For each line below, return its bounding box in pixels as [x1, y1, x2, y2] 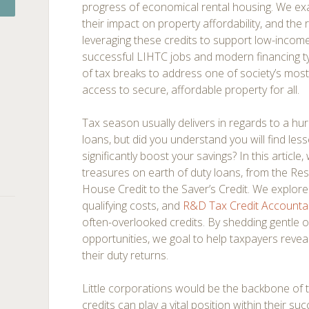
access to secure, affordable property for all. [82, 82, 300, 97]
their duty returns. [82, 248, 169, 263]
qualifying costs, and [82, 198, 183, 213]
